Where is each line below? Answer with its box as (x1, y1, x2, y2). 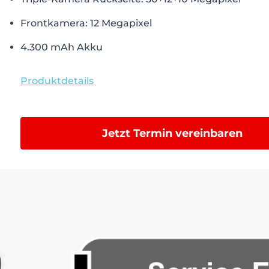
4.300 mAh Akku (20, 41, 103, 53)
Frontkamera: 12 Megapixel (20, 17, 152, 29)
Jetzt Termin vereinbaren (102, 127, 243, 140)
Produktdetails (20, 75, 94, 86)
